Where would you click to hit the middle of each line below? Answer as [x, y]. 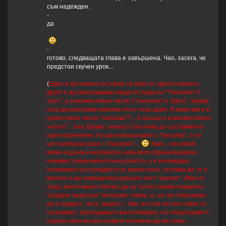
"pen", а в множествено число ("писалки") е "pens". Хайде [128, 100]
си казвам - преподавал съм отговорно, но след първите [128, 212]
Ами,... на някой [172, 143]
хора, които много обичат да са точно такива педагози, [125, 186]
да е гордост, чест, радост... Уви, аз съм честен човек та [126, 203]
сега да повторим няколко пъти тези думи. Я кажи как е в [128, 109]
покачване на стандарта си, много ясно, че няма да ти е [127, 169]
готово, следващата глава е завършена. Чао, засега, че [126, 58]
